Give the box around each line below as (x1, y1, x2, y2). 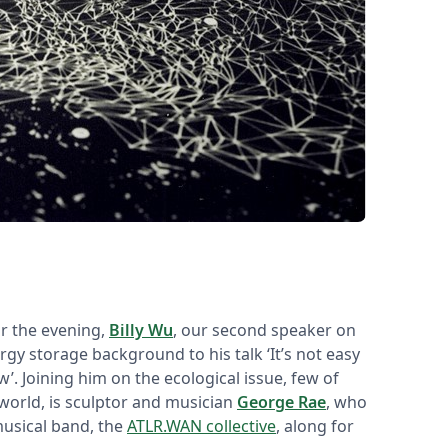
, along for (276, 414, 354, 437)
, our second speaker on (173, 318, 356, 341)
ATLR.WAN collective (127, 414, 276, 437)
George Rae (237, 390, 326, 413)
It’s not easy (270, 342, 360, 365)
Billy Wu (109, 318, 173, 341)
